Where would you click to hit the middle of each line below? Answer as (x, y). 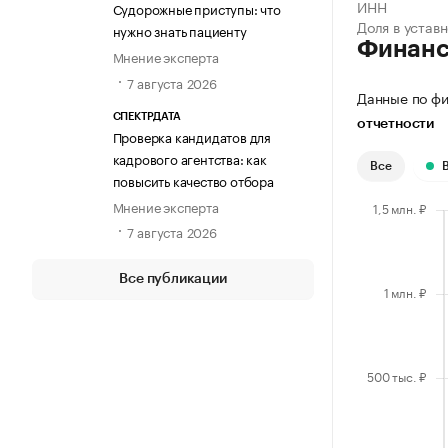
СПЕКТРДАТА (146, 116)
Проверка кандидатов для (191, 135)
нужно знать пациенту (179, 30)
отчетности (395, 124)
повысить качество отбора (193, 179)
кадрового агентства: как (189, 157)
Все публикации (173, 278)
